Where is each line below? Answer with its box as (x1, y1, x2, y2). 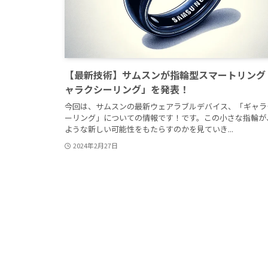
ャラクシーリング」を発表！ (65, 82, 189, 97)
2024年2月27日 (72, 141, 118, 151)
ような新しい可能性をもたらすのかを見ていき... (65, 123, 233, 135)
